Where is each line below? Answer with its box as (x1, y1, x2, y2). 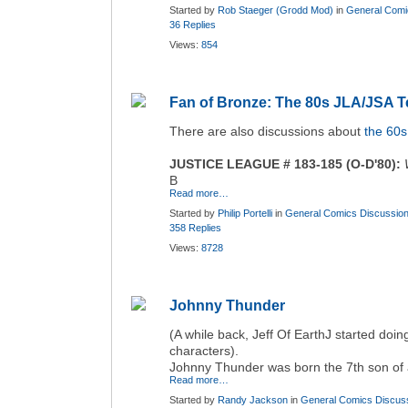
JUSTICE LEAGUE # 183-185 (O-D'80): (169, 157, 401, 171)
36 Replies (169, 19, 216, 30)
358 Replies (169, 222, 221, 233)
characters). (169, 343, 239, 358)
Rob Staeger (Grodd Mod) (218, 5, 333, 15)
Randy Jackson (218, 394, 288, 405)
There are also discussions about (169, 124, 364, 138)
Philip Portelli (218, 208, 272, 219)
